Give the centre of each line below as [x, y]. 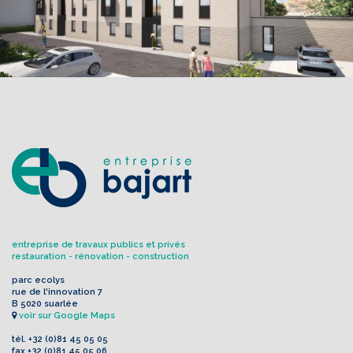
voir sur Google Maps [67, 316]
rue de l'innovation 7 [57, 292]
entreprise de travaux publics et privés [98, 245]
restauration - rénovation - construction [100, 256]
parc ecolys [38, 280]
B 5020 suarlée [45, 304]
